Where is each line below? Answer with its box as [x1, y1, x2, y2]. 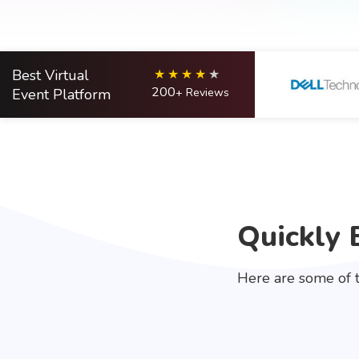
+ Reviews [175, 85, 229, 100]
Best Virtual [12, 65, 89, 85]
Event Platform [12, 84, 111, 104]
